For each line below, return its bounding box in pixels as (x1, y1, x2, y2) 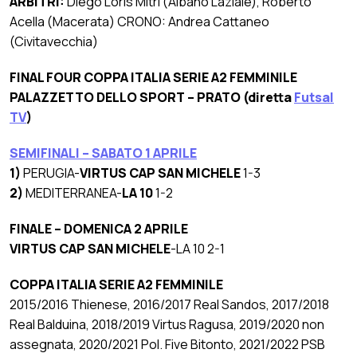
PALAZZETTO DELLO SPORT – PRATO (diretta (10, 88, 294, 107)
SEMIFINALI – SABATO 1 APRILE (10, 144, 197, 163)
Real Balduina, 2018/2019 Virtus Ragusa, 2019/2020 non (10, 316, 324, 334)
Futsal (294, 88, 334, 107)
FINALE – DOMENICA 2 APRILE (10, 220, 188, 238)
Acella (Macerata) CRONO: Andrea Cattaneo (10, 13, 269, 31)
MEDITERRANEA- (25, 184, 122, 202)
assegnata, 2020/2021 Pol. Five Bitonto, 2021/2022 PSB (10, 335, 325, 354)
